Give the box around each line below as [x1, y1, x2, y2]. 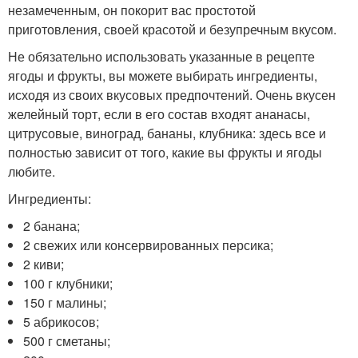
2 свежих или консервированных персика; [23, 235, 274, 254]
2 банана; [23, 216, 81, 235]
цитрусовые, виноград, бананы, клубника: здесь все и [8, 123, 326, 142]
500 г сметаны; [23, 331, 111, 350]
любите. [8, 161, 55, 181]
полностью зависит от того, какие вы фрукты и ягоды [8, 142, 322, 161]
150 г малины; [23, 292, 107, 312]
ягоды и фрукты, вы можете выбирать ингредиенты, [8, 66, 317, 85]
